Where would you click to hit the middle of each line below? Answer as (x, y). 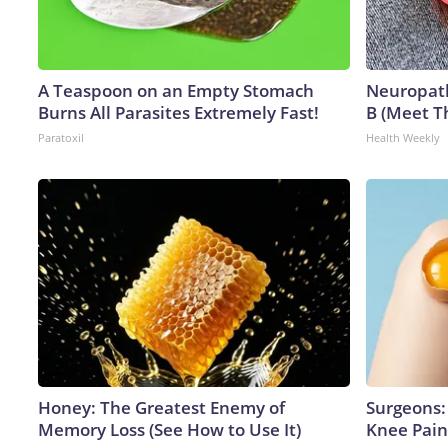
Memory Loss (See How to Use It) (169, 429)
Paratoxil (61, 137)
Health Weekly (403, 137)
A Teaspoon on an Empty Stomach (176, 90)
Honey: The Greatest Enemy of (161, 407)
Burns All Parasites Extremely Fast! (178, 112)
